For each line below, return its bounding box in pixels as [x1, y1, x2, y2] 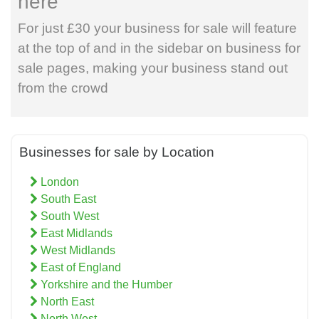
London [38, 176, 79, 189]
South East [38, 193, 96, 206]
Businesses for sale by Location [19, 145, 214, 160]
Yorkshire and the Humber [38, 278, 172, 291]
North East [38, 296, 94, 308]
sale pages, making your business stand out [18, 61, 288, 76]
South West [38, 210, 99, 223]
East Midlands [38, 227, 113, 240]
